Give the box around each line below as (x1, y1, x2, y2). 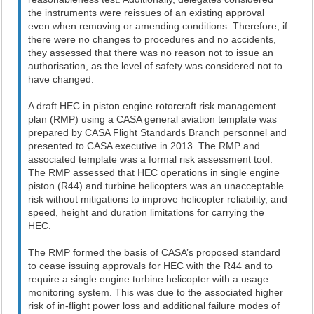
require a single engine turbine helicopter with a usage (28, 273, 269, 285)
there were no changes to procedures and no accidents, (28, 34, 277, 45)
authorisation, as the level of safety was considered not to (28, 60, 283, 71)
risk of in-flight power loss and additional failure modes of (28, 300, 280, 311)
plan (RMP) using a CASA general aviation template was (28, 114, 278, 125)
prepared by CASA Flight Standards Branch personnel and (28, 127, 287, 138)
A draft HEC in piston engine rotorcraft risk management (28, 100, 277, 111)
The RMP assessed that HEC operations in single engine (28, 167, 280, 178)
